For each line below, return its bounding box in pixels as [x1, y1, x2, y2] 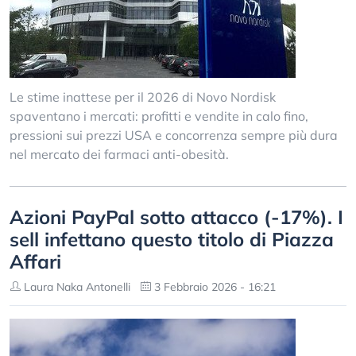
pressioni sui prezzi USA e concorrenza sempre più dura [10, 127, 338, 143]
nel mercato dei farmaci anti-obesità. [10, 146, 229, 162]
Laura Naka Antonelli [21, 280, 130, 294]
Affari [10, 250, 61, 273]
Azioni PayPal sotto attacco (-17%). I [10, 205, 343, 229]
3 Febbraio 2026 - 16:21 [151, 280, 276, 294]
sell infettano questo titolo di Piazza [10, 227, 334, 251]
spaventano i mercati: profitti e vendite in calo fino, [10, 108, 308, 124]
